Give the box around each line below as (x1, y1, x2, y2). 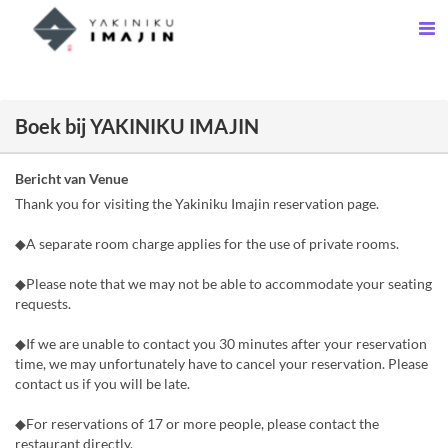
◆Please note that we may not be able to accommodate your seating (15, 275, 432, 292)
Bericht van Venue (15, 170, 128, 187)
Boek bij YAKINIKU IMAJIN (15, 114, 259, 138)
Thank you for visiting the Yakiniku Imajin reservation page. (15, 195, 379, 212)
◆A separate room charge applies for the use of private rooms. (15, 235, 399, 252)
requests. (15, 295, 71, 312)
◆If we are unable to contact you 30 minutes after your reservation (15, 335, 427, 352)
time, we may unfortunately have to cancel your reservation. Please (15, 355, 428, 372)
